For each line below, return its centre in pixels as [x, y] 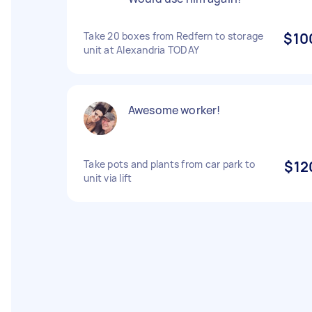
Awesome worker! [174, 110]
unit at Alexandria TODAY [141, 50]
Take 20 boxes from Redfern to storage [174, 36]
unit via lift [108, 178]
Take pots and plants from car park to [170, 164]
